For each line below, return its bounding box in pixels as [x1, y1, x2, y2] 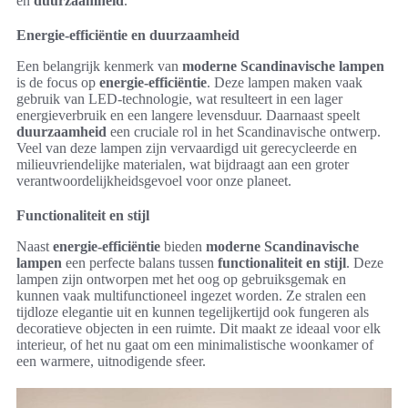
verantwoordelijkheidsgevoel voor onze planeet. [16, 173, 291, 189]
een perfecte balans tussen [62, 255, 218, 271]
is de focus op [16, 75, 99, 91]
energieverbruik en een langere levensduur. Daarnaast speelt [16, 107, 360, 124]
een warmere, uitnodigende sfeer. [16, 353, 206, 370]
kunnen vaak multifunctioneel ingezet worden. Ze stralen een [16, 288, 366, 304]
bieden [160, 239, 206, 255]
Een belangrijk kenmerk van [16, 58, 182, 75]
